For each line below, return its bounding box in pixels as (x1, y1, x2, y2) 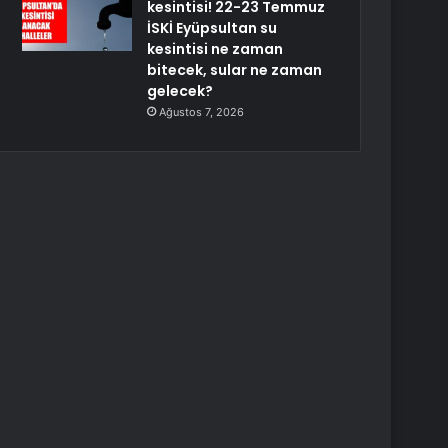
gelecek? (147, 81, 214, 101)
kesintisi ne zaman (147, 39, 284, 59)
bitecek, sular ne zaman (147, 60, 323, 80)
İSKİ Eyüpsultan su (147, 18, 278, 38)
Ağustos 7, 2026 (159, 105, 245, 119)
